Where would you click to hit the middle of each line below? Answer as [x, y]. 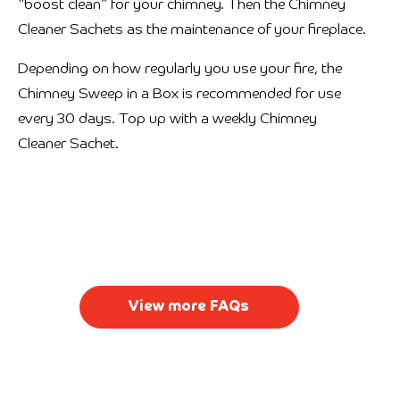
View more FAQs [189, 307]
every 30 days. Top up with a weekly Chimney [167, 119]
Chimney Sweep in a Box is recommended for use [179, 94]
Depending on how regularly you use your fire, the [180, 69]
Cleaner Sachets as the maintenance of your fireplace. [192, 30]
